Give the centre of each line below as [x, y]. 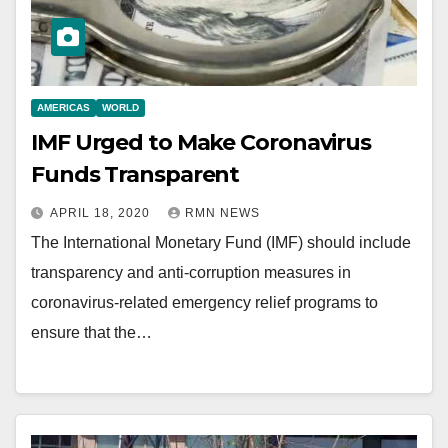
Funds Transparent [135, 174]
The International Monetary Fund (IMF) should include [221, 242]
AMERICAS [63, 107]
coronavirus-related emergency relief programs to [204, 302]
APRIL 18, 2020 [102, 212]
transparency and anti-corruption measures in [191, 272]
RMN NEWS [222, 212]
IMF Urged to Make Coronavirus [201, 142]
